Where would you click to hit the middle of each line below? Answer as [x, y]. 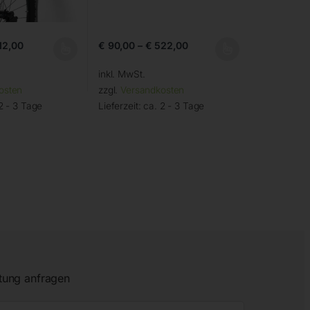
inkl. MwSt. [121, 74]
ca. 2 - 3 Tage [174, 106]
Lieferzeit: [121, 106]
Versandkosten [153, 90]
